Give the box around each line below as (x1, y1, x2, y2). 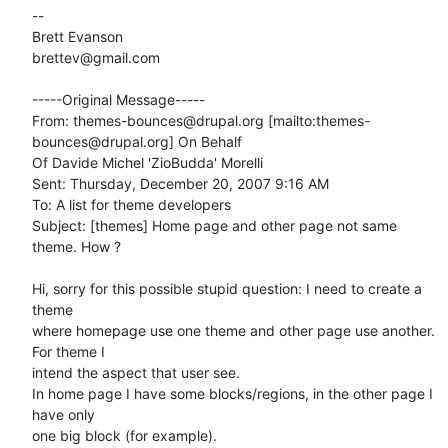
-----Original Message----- (32, 90, 205, 108)
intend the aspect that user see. (32, 363, 240, 381)
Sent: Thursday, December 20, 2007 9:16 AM (32, 174, 329, 192)
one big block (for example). (32, 426, 217, 444)
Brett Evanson (32, 27, 123, 45)
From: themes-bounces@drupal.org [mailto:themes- (32, 111, 370, 129)
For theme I (32, 342, 109, 360)
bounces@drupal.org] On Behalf (32, 132, 242, 150)
